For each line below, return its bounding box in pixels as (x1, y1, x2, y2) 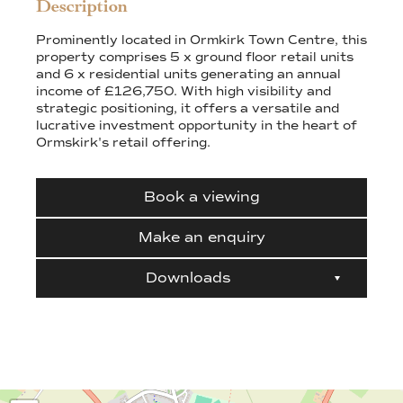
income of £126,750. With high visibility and (36, 84, 331, 100)
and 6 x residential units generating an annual (36, 67, 341, 83)
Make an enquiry (138, 228, 265, 247)
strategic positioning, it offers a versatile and (36, 101, 339, 117)
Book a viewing (143, 188, 260, 207)
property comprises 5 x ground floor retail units (36, 49, 354, 66)
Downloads (145, 269, 231, 288)
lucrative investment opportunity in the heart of (36, 118, 357, 134)
